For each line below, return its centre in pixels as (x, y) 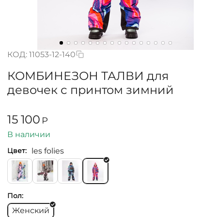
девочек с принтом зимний (91, 90)
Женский (31, 211)
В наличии (29, 134)
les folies (48, 151)
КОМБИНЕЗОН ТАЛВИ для (88, 76)
